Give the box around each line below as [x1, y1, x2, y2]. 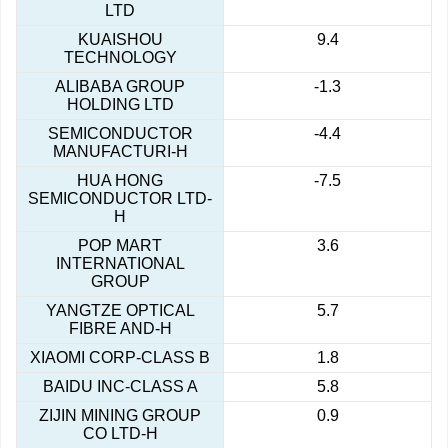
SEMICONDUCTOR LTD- [28, 190, 212, 208]
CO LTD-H [82, 425, 158, 443]
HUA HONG [77, 172, 163, 190]
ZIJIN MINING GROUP [39, 407, 201, 425]
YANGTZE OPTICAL [45, 302, 195, 320]
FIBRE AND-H [68, 320, 172, 338]
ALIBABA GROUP [55, 78, 185, 96]
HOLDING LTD [66, 96, 174, 114]
